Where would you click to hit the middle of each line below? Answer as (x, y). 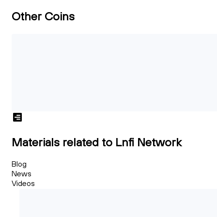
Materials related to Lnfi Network (97, 142)
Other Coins (43, 16)
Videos (23, 183)
